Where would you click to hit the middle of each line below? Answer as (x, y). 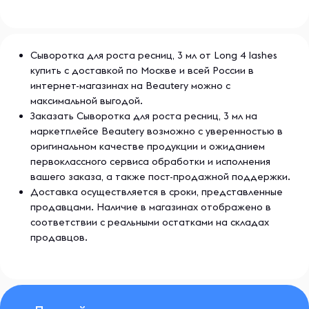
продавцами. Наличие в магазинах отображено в (151, 207)
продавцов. (59, 237)
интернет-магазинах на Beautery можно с (130, 86)
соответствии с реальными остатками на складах (150, 222)
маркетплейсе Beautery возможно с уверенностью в (157, 131)
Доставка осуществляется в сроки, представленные (157, 192)
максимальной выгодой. (87, 101)
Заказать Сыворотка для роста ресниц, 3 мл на (144, 116)
